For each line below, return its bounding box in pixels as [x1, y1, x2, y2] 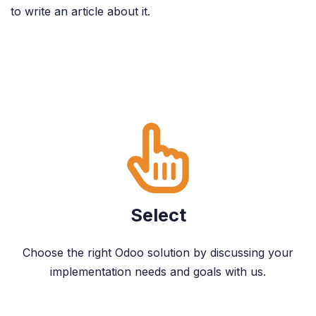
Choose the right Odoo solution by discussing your [23, 245, 293, 260]
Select [130, 204, 186, 226]
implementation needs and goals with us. [50, 265, 266, 279]
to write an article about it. [11, 4, 150, 18]
